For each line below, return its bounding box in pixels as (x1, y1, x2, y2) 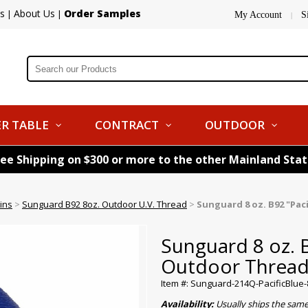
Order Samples (64, 7, 141, 20)
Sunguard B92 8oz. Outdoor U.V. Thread (22, 198, 187, 210)
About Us (14, 7, 55, 20)
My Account (234, 10, 282, 20)
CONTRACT (95, 117, 159, 133)
